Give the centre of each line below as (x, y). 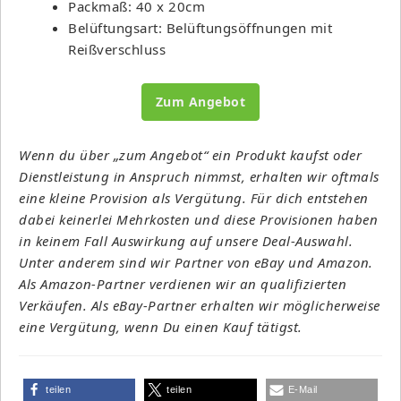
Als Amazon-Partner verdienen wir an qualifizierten (183, 283)
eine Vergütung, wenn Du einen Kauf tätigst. (161, 326)
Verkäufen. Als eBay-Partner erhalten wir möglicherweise (200, 305)
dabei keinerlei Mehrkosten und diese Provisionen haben (198, 219)
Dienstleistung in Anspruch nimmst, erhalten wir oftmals (199, 176)
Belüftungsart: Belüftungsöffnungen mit (200, 27)
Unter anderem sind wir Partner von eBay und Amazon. (196, 262)
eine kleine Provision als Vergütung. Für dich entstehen (194, 197)
